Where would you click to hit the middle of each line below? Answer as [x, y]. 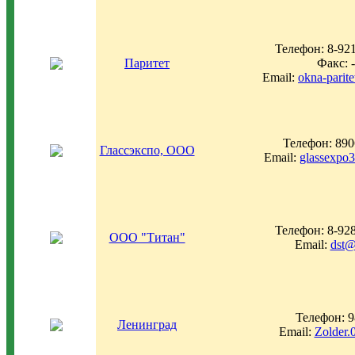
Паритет [147, 63]
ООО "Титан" [147, 237]
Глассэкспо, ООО [147, 150]
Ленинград [147, 324]
